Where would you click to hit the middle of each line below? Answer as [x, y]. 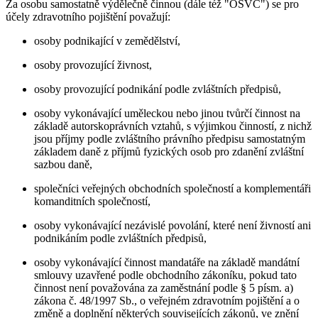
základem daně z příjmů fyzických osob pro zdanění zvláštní [169, 151]
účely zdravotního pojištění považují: [88, 16]
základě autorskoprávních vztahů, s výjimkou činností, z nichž [173, 126]
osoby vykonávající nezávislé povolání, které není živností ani [172, 225]
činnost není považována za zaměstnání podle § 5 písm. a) [164, 287]
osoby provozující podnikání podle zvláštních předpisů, [158, 89]
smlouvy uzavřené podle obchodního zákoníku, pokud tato [165, 275]
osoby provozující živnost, [93, 65]
